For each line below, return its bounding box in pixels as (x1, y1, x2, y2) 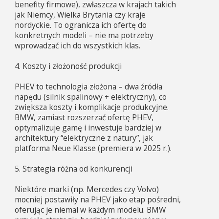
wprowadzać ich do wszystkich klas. (15, 40, 140, 51)
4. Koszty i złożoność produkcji (15, 60, 122, 71)
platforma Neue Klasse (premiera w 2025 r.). (15, 142, 172, 153)
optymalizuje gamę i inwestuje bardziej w (15, 122, 161, 133)
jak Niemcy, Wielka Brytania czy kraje (15, 9, 146, 20)
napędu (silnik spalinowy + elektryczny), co (15, 91, 167, 102)
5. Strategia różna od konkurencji (15, 163, 132, 174)
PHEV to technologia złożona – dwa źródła (15, 81, 162, 92)
